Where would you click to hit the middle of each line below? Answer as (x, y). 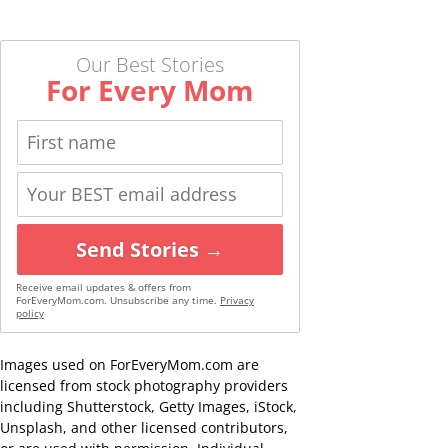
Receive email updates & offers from (103, 288)
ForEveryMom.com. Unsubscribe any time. (117, 301)
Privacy (236, 301)
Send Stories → (150, 250)
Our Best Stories (150, 64)
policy (29, 314)
